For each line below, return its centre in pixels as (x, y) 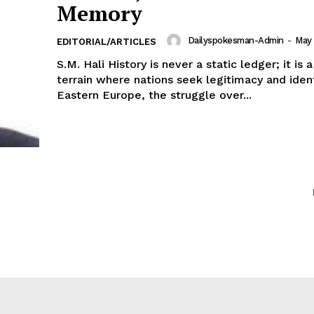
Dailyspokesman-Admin (235, 41)
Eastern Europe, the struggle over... (154, 95)
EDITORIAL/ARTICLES (107, 41)
